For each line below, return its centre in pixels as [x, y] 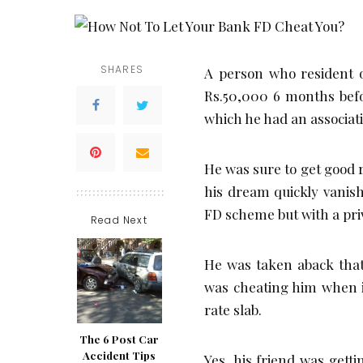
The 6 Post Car [119, 339]
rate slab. [233, 309]
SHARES [122, 69]
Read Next [119, 220]
